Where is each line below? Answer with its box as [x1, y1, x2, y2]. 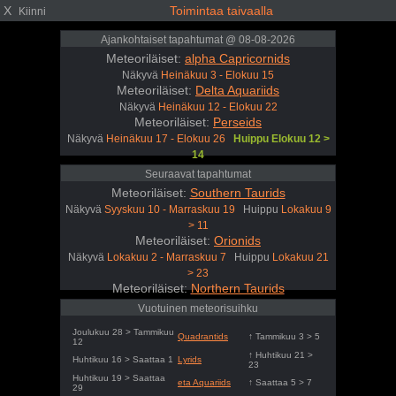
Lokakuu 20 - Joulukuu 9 [110, 299, 228, 310]
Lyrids [178, 354, 202, 364]
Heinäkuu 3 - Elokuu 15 [161, 69, 274, 80]
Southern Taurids [189, 186, 286, 200]
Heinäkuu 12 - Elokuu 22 [157, 101, 278, 112]
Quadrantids [178, 331, 228, 341]
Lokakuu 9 [280, 203, 331, 215]
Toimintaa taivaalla [169, 4, 273, 18]
